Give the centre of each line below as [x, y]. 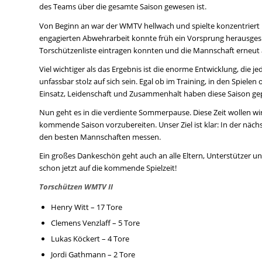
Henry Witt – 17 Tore [87, 207]
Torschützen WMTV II [76, 186]
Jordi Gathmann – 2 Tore [93, 254]
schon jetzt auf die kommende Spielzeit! [108, 168]
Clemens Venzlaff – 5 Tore [95, 223]
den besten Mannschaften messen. [100, 137]
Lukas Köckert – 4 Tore [90, 238]
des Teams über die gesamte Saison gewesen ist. [123, 7]
